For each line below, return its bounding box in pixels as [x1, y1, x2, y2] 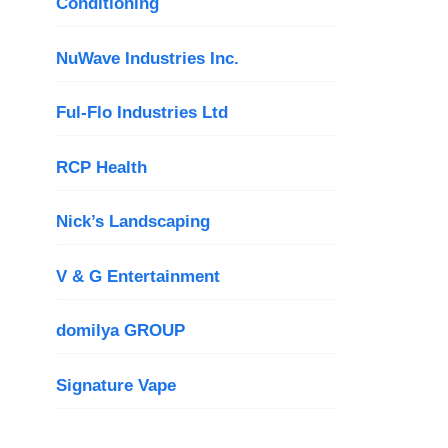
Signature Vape [56, 375, 176, 395]
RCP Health [56, 157, 147, 177]
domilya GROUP [56, 321, 185, 340]
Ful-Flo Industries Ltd [56, 103, 228, 122]
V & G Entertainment [56, 266, 220, 286]
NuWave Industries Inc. [56, 48, 239, 68]
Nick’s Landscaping [56, 212, 210, 231]
